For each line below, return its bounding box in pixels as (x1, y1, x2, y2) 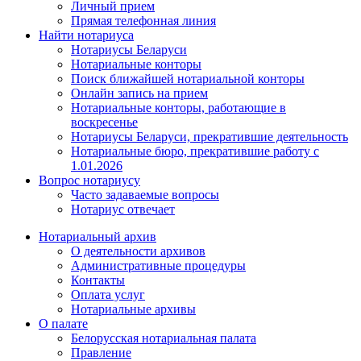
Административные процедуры (71, 258, 246, 272)
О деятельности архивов (71, 243, 205, 258)
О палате (39, 316, 88, 330)
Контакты (71, 272, 125, 287)
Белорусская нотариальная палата (71, 330, 256, 345)
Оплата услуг (71, 287, 145, 301)
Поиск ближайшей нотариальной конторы (71, 71, 305, 85)
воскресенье (71, 114, 138, 129)
